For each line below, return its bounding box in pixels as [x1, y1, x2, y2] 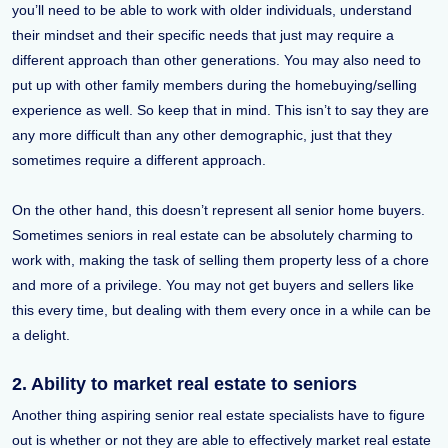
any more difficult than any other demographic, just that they [12, 127, 392, 144]
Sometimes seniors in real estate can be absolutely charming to [12, 227, 413, 244]
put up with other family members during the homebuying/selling [12, 77, 417, 94]
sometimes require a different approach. [12, 152, 266, 169]
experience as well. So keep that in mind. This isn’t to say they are [12, 102, 429, 119]
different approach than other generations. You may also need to [12, 52, 421, 69]
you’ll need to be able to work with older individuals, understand [12, 2, 412, 19]
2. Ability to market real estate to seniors [12, 374, 357, 395]
